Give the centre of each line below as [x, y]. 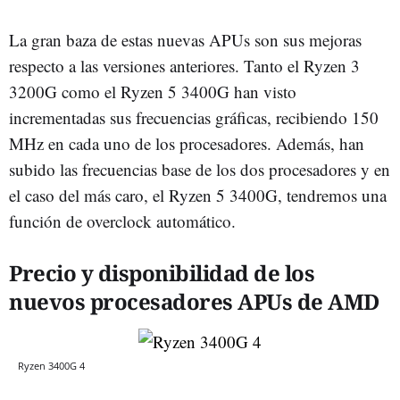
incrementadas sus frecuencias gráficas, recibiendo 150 [194, 117]
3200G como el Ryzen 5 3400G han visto [153, 91]
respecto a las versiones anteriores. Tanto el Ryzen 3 [184, 65]
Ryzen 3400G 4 [51, 365]
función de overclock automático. [122, 221]
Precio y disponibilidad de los [162, 272]
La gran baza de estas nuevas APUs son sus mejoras [185, 39]
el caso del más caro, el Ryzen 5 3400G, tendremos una [198, 195]
